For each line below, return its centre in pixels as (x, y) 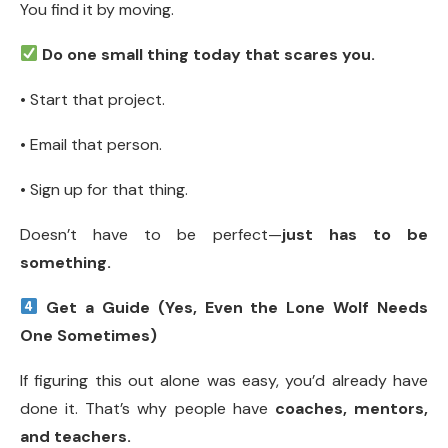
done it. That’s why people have (147, 408)
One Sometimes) (88, 335)
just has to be (355, 234)
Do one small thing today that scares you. (209, 54)
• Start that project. (92, 99)
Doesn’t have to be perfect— (151, 234)
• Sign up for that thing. (104, 189)
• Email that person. (91, 144)
